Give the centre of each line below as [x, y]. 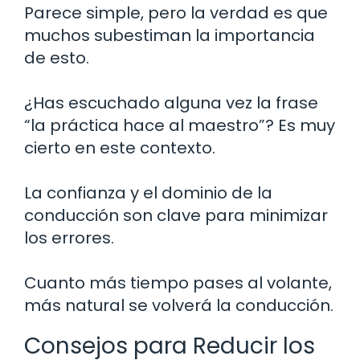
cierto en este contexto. [120, 148]
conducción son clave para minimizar [176, 216]
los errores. [69, 238]
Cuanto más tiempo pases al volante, [178, 283]
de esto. [57, 58]
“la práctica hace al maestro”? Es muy [180, 126]
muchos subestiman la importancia [170, 36]
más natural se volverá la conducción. [179, 306]
